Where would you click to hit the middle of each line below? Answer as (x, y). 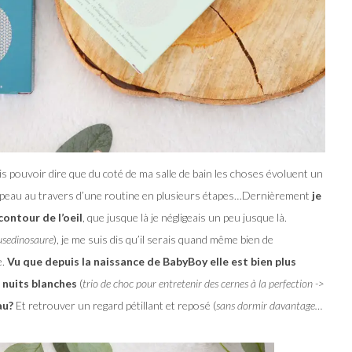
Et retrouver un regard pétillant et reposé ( (115, 305)
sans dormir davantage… (269, 305)
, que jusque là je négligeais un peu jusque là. (185, 217)
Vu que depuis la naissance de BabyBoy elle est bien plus (152, 261)
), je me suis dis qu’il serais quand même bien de (163, 239)
